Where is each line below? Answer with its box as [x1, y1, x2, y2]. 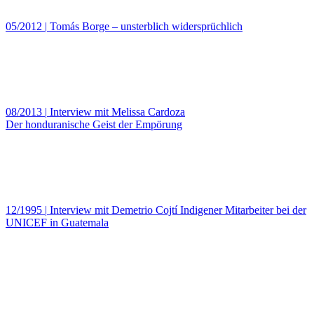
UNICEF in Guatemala [6, 216, 109, 228]
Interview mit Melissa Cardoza [50, 105, 185, 118]
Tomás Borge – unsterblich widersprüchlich [50, 20, 243, 32]
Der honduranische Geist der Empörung [6, 118, 182, 130]
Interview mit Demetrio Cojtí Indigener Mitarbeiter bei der [50, 203, 306, 216]
